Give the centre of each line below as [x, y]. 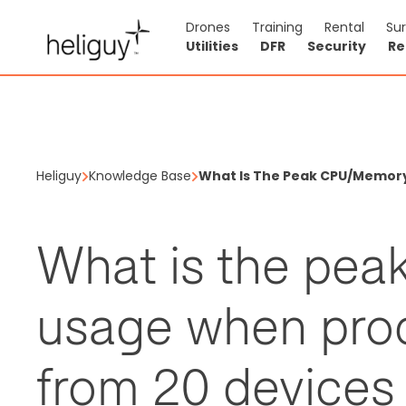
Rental [344, 27]
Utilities [212, 46]
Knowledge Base [140, 176]
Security [337, 46]
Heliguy [59, 176]
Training [277, 27]
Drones [208, 27]
